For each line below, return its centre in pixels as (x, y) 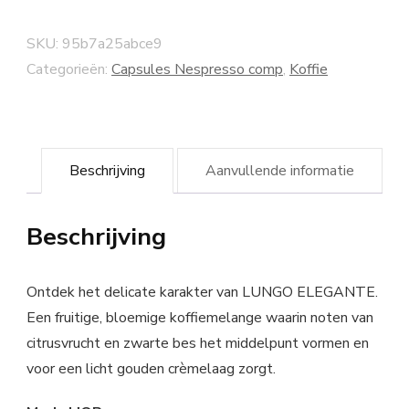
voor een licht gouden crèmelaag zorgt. (151, 369)
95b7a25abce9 (112, 44)
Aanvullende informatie (279, 171)
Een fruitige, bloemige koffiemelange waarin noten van (200, 318)
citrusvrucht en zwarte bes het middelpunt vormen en (198, 344)
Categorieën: (69, 70)
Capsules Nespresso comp (197, 70)
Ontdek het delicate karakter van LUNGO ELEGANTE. (202, 293)
